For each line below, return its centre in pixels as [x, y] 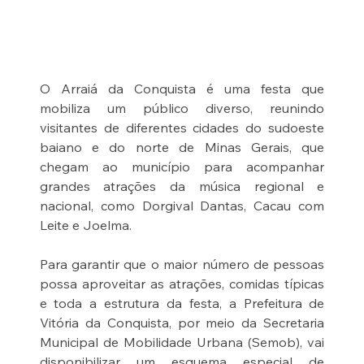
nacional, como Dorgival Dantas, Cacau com [182, 205]
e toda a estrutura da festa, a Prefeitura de [182, 303]
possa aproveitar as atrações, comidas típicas [182, 283]
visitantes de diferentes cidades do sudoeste [182, 127]
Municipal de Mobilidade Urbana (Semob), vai [182, 342]
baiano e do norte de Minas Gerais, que [182, 147]
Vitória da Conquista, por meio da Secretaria [182, 322]
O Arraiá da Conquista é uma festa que [182, 88]
